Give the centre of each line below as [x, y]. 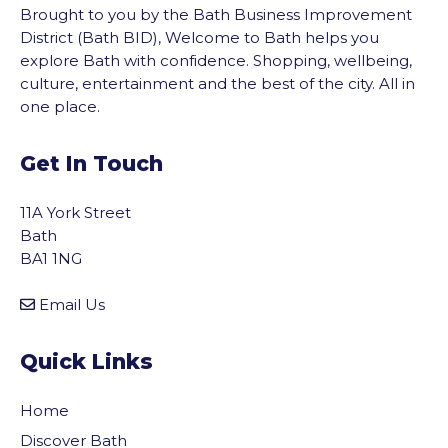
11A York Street [75, 212]
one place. [60, 106]
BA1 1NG [51, 258]
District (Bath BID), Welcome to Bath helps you [199, 37]
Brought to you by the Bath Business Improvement [216, 14]
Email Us [72, 304]
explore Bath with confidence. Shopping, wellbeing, [216, 60]
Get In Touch [91, 163]
